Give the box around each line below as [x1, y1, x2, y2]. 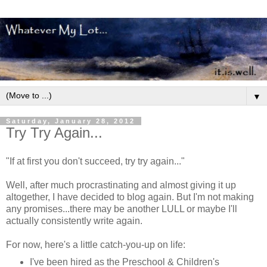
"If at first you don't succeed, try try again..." [6, 156, 185, 167]
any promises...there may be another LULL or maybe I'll [6, 204, 237, 215]
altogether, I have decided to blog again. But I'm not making [6, 192, 254, 203]
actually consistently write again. [6, 216, 142, 226]
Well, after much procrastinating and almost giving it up [6, 180, 236, 191]
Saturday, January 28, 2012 [6, 117, 135, 125]
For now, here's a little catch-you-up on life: [6, 240, 185, 250]
